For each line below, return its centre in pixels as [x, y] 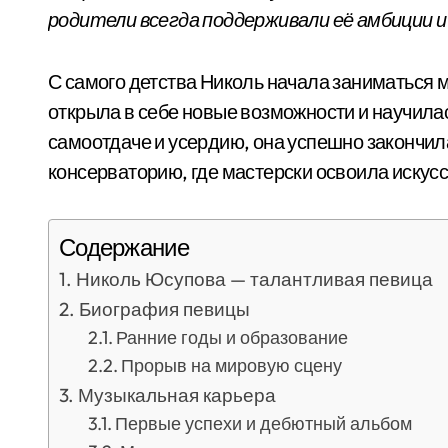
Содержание [124, 247]
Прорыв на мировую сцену [232, 365]
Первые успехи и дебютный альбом [264, 423]
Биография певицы [164, 309]
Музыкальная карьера [176, 395]
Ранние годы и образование [232, 337]
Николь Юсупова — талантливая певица [254, 279]
